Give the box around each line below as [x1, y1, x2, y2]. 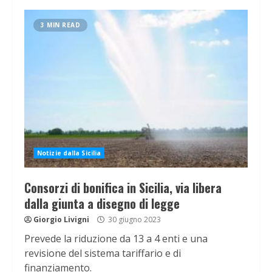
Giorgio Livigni [33, 214, 89, 225]
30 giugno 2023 [106, 214, 161, 225]
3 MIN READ [41, 21, 80, 30]
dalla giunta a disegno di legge [24, 194, 180, 213]
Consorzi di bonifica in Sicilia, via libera [24, 178, 222, 197]
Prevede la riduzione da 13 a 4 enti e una [24, 232, 208, 246]
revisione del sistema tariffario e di [24, 246, 181, 260]
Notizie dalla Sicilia [37, 149, 101, 158]
